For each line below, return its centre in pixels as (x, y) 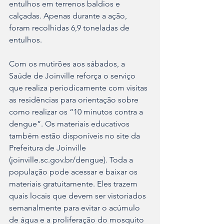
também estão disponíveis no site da (75, 135)
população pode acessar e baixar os (74, 171)
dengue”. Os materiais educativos (70, 123)
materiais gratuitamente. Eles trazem (74, 183)
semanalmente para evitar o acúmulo (75, 207)
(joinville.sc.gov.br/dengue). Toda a (72, 159)
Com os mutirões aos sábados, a (68, 63)
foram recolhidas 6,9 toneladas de (70, 27)
